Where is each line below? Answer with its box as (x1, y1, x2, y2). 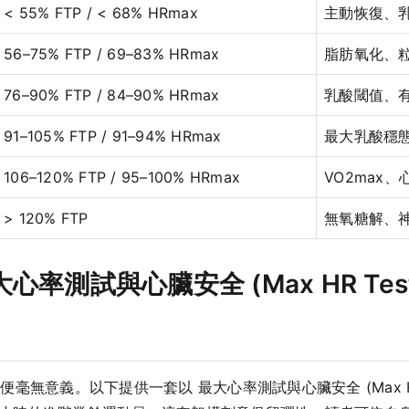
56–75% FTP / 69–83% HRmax (4, 45, 220, 64)
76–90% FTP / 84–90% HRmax (4, 86, 220, 105)
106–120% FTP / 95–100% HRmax (4, 168, 240, 187)
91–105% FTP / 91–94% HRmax (4, 127, 222, 146)
